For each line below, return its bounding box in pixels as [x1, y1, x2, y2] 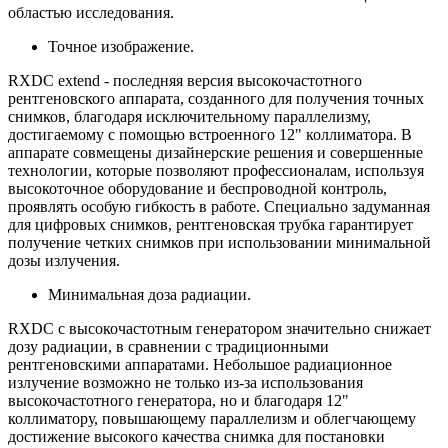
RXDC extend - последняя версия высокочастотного [8, 72, 362, 89]
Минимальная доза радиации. [48, 286, 251, 303]
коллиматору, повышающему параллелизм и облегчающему [8, 410, 416, 427]
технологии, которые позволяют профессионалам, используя [8, 162, 424, 179]
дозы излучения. [8, 252, 120, 269]
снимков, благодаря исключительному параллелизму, [8, 108, 371, 125]
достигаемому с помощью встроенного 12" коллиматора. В [8, 126, 412, 143]
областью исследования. [8, 4, 174, 21]
